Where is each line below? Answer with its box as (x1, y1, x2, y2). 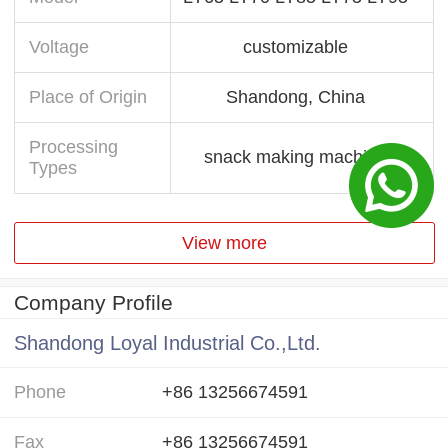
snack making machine (203, 146, 387, 167)
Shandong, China (225, 86, 365, 107)
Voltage (29, 36, 89, 57)
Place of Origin (29, 86, 147, 107)
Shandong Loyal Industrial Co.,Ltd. (14, 332, 321, 355)
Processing (29, 136, 118, 157)
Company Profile (14, 291, 173, 315)
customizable (242, 36, 348, 57)
